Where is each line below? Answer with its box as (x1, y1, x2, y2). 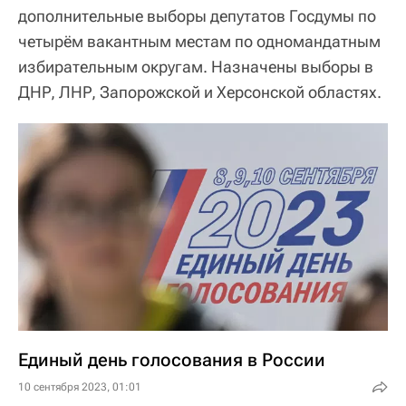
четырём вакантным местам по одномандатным (18, 31, 381, 51)
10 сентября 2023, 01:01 (18, 381, 141, 394)
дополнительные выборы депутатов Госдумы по (18, 5, 376, 25)
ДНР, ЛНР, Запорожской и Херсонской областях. (18, 82, 382, 101)
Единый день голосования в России (18, 349, 325, 372)
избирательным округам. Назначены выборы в (18, 56, 373, 76)
